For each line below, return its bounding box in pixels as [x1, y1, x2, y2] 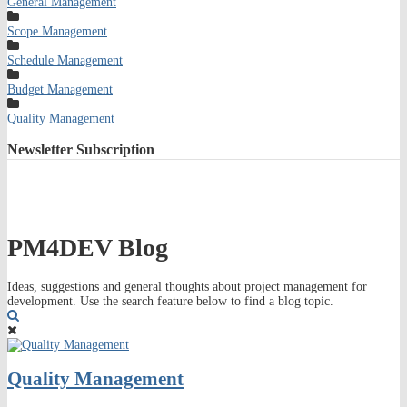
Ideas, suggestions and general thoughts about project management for [7, 279, 367, 293]
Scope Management [7, 24, 107, 38]
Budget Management [7, 82, 113, 96]
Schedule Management [7, 53, 123, 67]
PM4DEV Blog [7, 233, 168, 263]
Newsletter [7, 140, 73, 158]
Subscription [73, 140, 154, 158]
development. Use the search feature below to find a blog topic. [7, 293, 333, 308]
